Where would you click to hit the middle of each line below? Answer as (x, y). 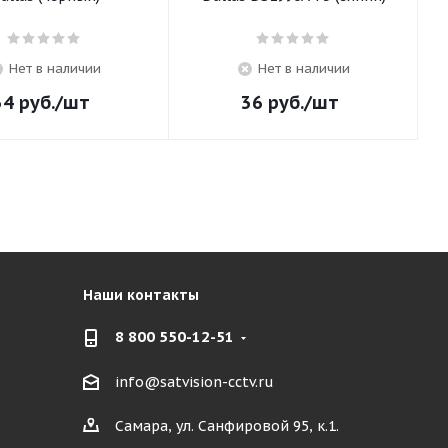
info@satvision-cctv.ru (194, 382)
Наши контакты (140, 295)
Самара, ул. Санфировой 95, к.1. (226, 426)
